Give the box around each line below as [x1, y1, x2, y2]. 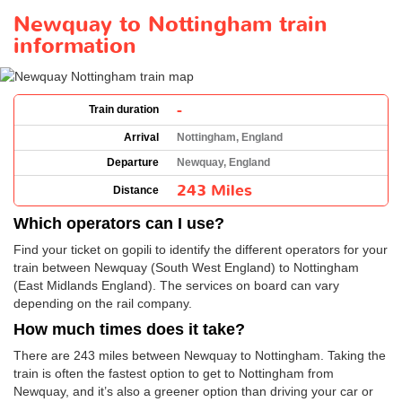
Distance [113, 184, 159, 197]
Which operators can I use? [13, 214, 224, 233]
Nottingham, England [177, 131, 283, 144]
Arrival [124, 131, 159, 144]
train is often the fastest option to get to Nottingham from [13, 366, 334, 381]
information [13, 31, 136, 61]
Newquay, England [177, 156, 270, 170]
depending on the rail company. [13, 296, 192, 311]
